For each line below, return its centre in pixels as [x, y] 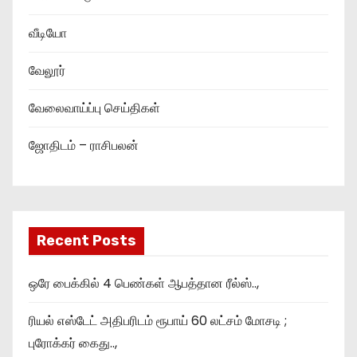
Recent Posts [86, 240]
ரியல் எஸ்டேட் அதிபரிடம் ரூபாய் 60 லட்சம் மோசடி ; [158, 320]
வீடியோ [48, 33]
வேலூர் [47, 70]
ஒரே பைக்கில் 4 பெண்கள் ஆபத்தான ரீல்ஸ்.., [144, 283]
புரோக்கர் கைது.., [73, 343]
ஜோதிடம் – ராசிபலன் [84, 145]
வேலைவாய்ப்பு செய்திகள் [94, 108]
